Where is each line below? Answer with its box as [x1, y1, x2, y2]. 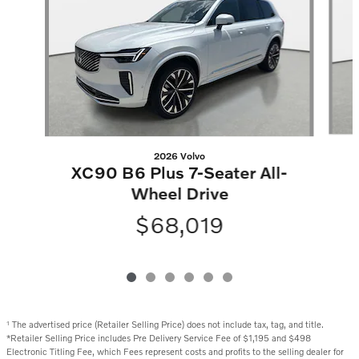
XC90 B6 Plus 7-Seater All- [71, 162, 288, 183]
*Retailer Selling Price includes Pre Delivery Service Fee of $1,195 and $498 [6, 332, 311, 344]
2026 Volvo [153, 150, 205, 163]
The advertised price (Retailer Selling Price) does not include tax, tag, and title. [12, 318, 324, 330]
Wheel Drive [130, 183, 228, 204]
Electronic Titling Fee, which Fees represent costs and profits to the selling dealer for [6, 345, 344, 357]
